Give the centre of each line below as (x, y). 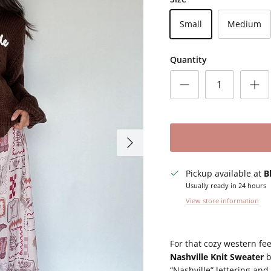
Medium (244, 24)
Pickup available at (224, 173)
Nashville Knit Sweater (217, 256)
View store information (222, 200)
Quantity (188, 59)
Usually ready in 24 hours (226, 185)
